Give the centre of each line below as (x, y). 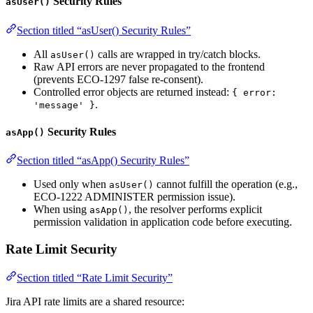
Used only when (71, 184)
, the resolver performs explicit (195, 210)
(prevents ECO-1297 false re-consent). (118, 79)
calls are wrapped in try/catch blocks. (178, 54)
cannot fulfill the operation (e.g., (226, 184)
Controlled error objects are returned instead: (133, 92)
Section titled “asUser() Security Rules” (104, 30)
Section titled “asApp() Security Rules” (103, 161)
